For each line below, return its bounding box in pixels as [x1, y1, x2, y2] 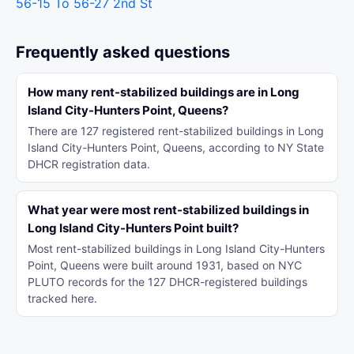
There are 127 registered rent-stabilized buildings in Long [28, 124, 324, 137]
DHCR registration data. [28, 157, 150, 171]
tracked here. [28, 292, 97, 305]
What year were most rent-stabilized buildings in [28, 202, 309, 217]
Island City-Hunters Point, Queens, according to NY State [28, 141, 324, 154]
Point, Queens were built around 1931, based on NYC [28, 258, 302, 272]
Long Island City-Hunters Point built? [28, 220, 239, 235]
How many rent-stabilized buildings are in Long [28, 85, 299, 100]
